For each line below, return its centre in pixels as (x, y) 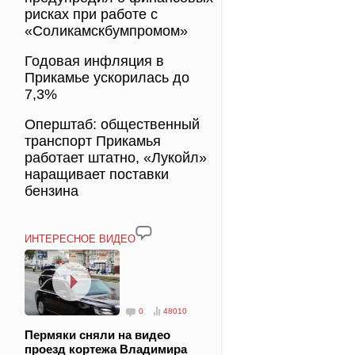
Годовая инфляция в (94, 61)
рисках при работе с (91, 14)
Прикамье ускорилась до (107, 78)
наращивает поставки (97, 174)
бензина (52, 191)
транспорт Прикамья (93, 141)
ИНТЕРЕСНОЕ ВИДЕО (80, 239)
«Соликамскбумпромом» (106, 31)
